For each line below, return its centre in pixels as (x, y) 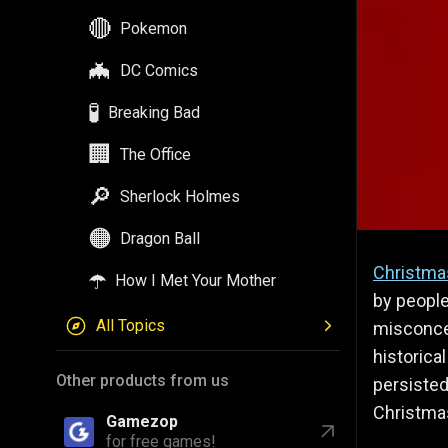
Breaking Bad (154, 112)
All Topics (130, 325)
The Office (155, 154)
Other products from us (142, 380)
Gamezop (142, 421)
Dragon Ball (160, 238)
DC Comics (159, 70)
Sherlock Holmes (180, 196)
